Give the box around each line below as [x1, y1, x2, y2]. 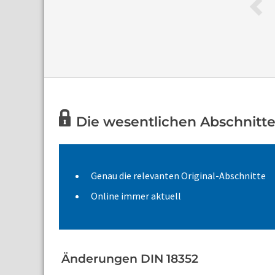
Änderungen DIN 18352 [61, 252, 198, 266]
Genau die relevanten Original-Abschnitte [91, 169, 266, 182]
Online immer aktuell [91, 189, 181, 202]
